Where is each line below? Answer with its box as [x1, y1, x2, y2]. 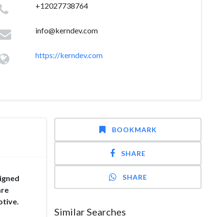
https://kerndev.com [35, 50, 103, 60]
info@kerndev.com [35, 26, 98, 35]
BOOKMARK [111, 125, 157, 134]
